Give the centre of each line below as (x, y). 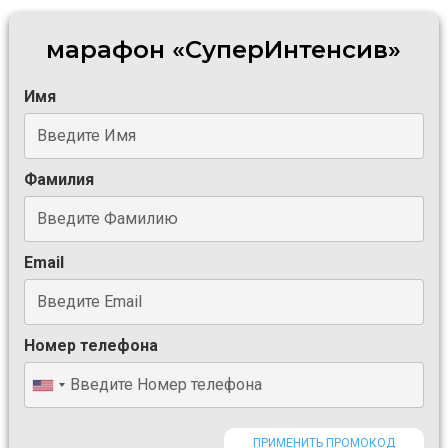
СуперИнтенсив (287, 49)
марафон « (116, 49)
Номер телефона (90, 345)
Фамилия (58, 179)
